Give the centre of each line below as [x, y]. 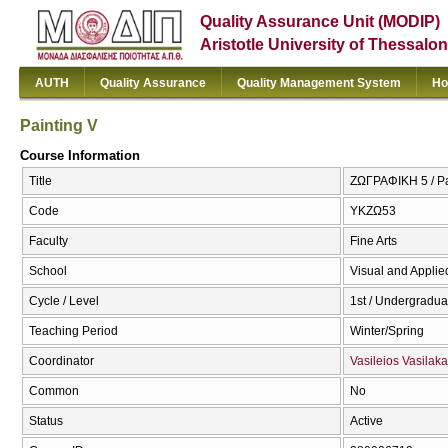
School [48, 271]
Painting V [59, 125]
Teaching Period [73, 331]
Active [366, 421]
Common [54, 391]
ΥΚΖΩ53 [373, 211]
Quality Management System [319, 83]
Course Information [80, 155]
